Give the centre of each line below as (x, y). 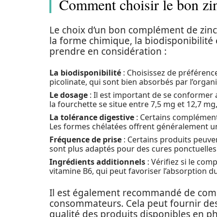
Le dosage (69, 95)
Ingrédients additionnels (97, 162)
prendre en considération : (108, 51)
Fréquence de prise (85, 139)
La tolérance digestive (92, 117)
